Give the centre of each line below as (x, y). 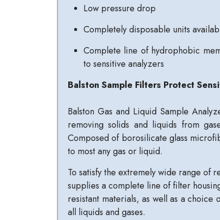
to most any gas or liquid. (115, 151)
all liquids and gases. (107, 212)
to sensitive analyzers (124, 64)
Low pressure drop (120, 9)
